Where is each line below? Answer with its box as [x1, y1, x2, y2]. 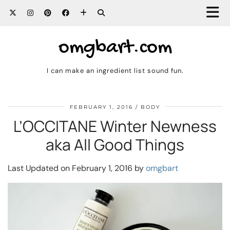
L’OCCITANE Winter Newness [13, 116, 217, 137]
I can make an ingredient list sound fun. [46, 66, 184, 75]
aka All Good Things [46, 134, 184, 155]
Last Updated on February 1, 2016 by [8, 163, 146, 174]
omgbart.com [58, 36, 172, 60]
